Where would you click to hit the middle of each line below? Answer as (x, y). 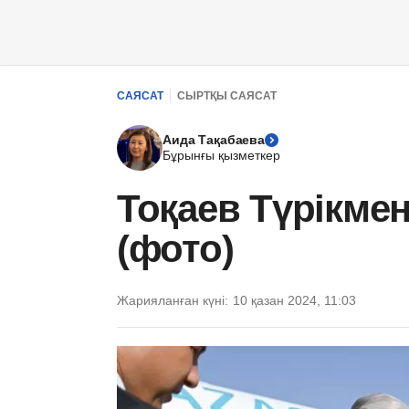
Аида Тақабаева (214, 140)
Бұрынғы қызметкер (221, 155)
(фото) (175, 249)
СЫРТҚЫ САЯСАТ (227, 95)
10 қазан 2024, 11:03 (294, 300)
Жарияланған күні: (173, 300)
